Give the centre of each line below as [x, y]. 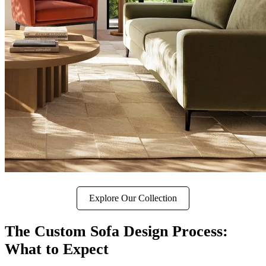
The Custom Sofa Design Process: [116, 232]
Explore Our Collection [133, 198]
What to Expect [57, 249]
